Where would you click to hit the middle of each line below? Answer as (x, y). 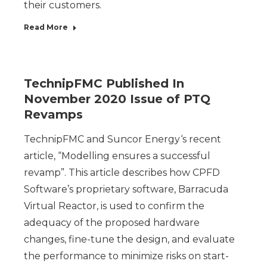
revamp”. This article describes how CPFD (122, 173)
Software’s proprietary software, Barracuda (126, 189)
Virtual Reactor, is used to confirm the (114, 206)
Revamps (53, 114)
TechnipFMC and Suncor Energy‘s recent (122, 139)
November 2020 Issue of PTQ (117, 99)
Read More (46, 27)
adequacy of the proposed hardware (112, 223)
